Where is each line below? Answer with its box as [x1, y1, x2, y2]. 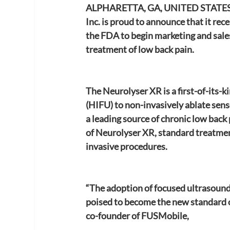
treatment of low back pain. [86, 43, 195, 55]
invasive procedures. [86, 140, 168, 152]
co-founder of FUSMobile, [86, 209, 189, 221]
